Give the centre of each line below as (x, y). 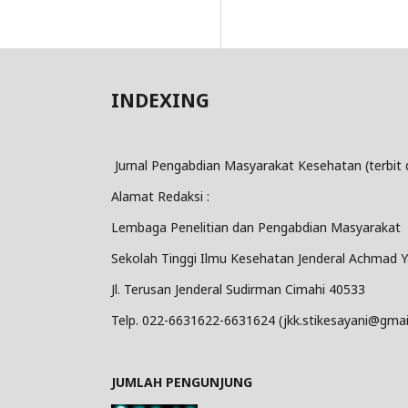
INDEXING (160, 101)
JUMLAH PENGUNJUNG (182, 382)
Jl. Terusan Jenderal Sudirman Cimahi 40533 (238, 289)
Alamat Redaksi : (160, 196)
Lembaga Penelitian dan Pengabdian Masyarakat (256, 227)
